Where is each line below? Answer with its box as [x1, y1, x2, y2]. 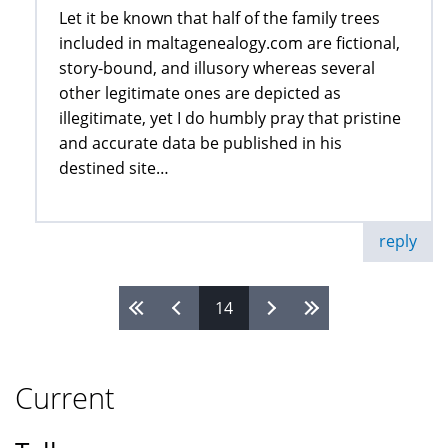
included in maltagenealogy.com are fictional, [59, 32, 400, 55]
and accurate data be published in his [59, 132, 342, 155]
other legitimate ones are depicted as [59, 82, 341, 105]
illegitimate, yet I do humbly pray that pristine [59, 107, 401, 130]
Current [15, 378, 115, 418]
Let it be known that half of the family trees [59, 7, 380, 30]
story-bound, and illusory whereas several [59, 57, 375, 80]
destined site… [59, 157, 169, 180]
